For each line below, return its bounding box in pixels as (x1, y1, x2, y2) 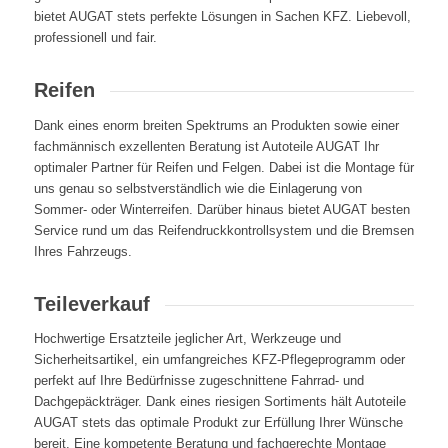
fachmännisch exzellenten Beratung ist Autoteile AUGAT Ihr (33, 138, 379, 154)
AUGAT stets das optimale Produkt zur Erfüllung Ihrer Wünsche (33, 415, 403, 431)
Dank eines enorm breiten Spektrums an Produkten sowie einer (33, 117, 399, 133)
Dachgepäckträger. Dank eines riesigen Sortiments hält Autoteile (33, 394, 406, 410)
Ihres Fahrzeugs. (33, 243, 132, 259)
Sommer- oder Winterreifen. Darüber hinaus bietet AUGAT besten (33, 201, 410, 217)
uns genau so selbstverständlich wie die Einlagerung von (33, 180, 362, 196)
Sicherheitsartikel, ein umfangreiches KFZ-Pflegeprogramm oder (33, 352, 405, 368)
